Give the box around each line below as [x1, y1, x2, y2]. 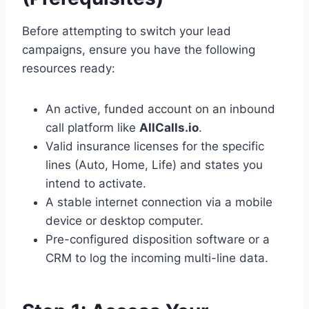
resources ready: [22, 61, 115, 75]
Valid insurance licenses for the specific [46, 139, 264, 153]
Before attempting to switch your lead [22, 23, 231, 38]
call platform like [46, 120, 139, 134]
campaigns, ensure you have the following [22, 42, 255, 57]
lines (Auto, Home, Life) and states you [46, 157, 263, 172]
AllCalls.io [139, 120, 199, 134]
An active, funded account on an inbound [46, 101, 275, 116]
